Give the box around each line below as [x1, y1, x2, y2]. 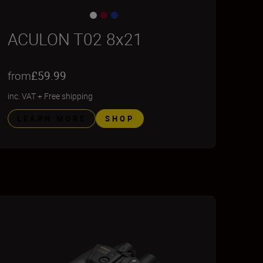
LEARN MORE [16, 113, 86, 124]
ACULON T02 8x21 [7, 28, 143, 50]
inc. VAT [7, 90, 36, 102]
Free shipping [43, 90, 93, 102]
